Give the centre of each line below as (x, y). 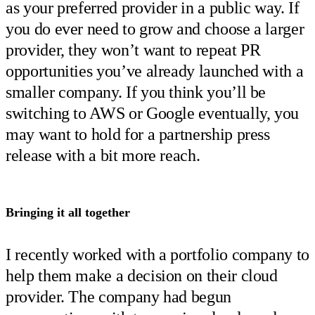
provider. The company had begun (118, 296)
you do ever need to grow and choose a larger (155, 28)
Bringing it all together (68, 212)
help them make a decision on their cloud (142, 275)
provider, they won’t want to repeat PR (133, 50)
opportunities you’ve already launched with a (155, 71)
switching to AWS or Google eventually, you (153, 113)
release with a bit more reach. (103, 155)
